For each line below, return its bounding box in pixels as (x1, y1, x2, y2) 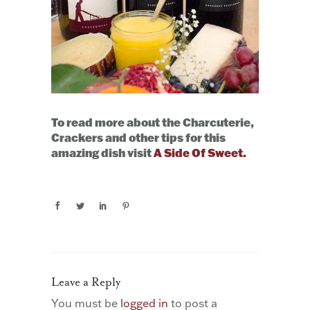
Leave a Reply (51, 275, 120, 289)
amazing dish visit (51, 145, 154, 160)
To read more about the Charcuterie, (51, 114, 254, 129)
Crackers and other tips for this (51, 129, 226, 145)
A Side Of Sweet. (154, 145, 246, 160)
